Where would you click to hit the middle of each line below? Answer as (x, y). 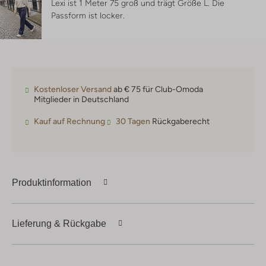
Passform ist (75, 16)
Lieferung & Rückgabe (59, 223)
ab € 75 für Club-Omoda (157, 89)
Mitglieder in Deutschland (81, 99)
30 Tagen (133, 121)
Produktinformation (52, 182)
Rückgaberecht (180, 121)
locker (111, 16)
